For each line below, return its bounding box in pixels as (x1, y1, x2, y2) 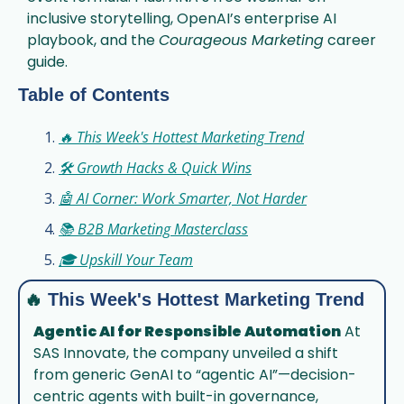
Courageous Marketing (159, 30, 324, 50)
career (324, 30, 376, 50)
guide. (27, 51, 68, 72)
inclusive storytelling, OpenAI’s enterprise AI (27, 8, 336, 29)
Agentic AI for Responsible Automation (33, 321, 341, 342)
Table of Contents (18, 85, 170, 105)
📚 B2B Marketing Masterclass (59, 219, 248, 239)
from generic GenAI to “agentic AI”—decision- (33, 364, 356, 385)
